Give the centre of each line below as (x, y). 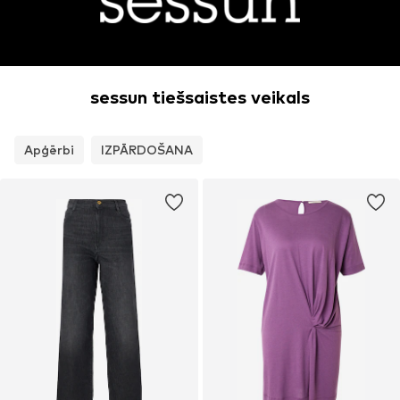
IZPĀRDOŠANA (147, 150)
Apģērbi (49, 150)
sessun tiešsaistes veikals (200, 98)
